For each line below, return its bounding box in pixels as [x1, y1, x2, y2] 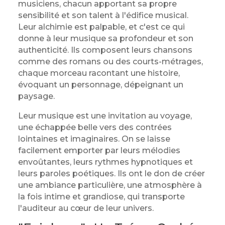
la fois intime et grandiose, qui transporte [18, 192, 185, 201]
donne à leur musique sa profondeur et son [18, 34, 193, 43]
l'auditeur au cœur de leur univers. [18, 203, 154, 213]
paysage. [18, 91, 55, 101]
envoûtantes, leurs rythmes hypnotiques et [18, 157, 193, 167]
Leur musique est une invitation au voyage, [18, 111, 192, 121]
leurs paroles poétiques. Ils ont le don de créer [18, 169, 205, 178]
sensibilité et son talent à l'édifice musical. [18, 11, 188, 20]
